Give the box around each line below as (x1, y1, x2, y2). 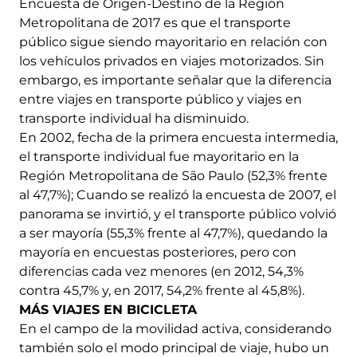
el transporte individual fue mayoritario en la (19, 149, 299, 165)
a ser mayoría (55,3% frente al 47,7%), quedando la (19, 226, 328, 241)
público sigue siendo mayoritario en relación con (19, 34, 328, 50)
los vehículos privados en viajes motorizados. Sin (19, 53, 324, 69)
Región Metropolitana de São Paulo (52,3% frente (19, 168, 328, 184)
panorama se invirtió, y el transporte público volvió (19, 206, 336, 222)
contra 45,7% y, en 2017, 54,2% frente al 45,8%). (19, 283, 304, 299)
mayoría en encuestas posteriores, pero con (19, 245, 296, 261)
